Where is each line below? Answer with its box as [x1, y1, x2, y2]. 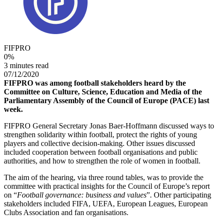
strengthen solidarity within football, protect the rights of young [4, 130, 197, 139]
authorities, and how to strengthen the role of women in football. [4, 156, 200, 165]
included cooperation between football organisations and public [4, 147, 198, 156]
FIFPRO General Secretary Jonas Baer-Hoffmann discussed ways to [4, 121, 214, 130]
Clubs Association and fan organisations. [4, 208, 128, 217]
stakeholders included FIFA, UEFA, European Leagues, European [4, 199, 208, 208]
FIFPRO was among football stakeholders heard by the [4, 78, 186, 87]
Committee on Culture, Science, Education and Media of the [4, 87, 202, 96]
